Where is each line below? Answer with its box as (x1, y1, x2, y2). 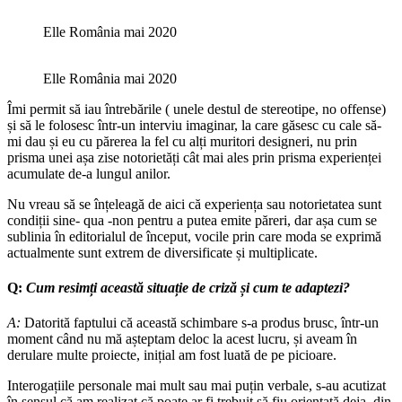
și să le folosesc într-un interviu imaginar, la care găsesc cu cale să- (7, 117, 381, 133)
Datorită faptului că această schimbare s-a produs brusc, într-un (21, 315, 379, 331)
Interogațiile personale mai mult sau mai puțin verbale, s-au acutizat (7, 378, 386, 394)
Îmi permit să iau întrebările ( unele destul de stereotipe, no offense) (7, 100, 386, 117)
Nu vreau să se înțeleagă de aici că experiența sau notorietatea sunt (7, 196, 381, 212)
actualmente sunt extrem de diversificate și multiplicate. (7, 244, 318, 260)
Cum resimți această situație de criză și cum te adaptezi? (26, 279, 350, 295)
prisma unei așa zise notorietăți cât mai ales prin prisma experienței (7, 149, 381, 165)
